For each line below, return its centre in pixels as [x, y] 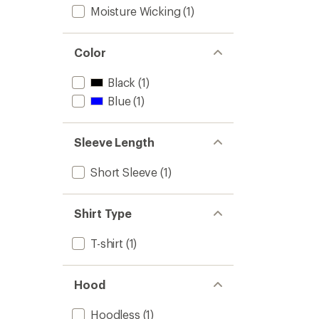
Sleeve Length [114, 142]
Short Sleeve [124, 172]
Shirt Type [103, 213]
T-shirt [107, 243]
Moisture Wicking [136, 11]
